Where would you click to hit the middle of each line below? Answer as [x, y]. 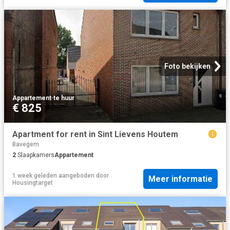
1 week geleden [35, 175]
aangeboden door [83, 175]
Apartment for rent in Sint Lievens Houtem [95, 135]
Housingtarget [33, 183]
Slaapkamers [35, 155]
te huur [64, 98]
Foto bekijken [187, 66]
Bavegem [26, 144]
